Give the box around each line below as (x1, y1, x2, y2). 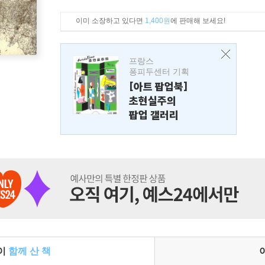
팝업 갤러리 (129, 108, 179, 122)
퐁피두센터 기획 (129, 67, 189, 76)
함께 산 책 (8, 246, 51, 256)
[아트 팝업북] (129, 80, 188, 93)
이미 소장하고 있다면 (76, 17, 145, 25)
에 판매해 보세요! (170, 17, 225, 25)
